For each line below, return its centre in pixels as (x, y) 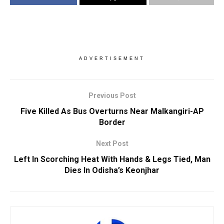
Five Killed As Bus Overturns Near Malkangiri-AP (112, 111)
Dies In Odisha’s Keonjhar (112, 170)
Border (112, 122)
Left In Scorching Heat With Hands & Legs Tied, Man (112, 159)
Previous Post (112, 95)
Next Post (112, 143)
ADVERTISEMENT (112, 58)
